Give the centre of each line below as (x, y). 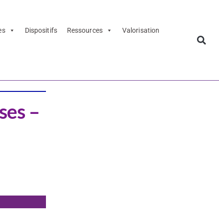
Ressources (85, 31)
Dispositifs (41, 31)
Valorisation (141, 31)
